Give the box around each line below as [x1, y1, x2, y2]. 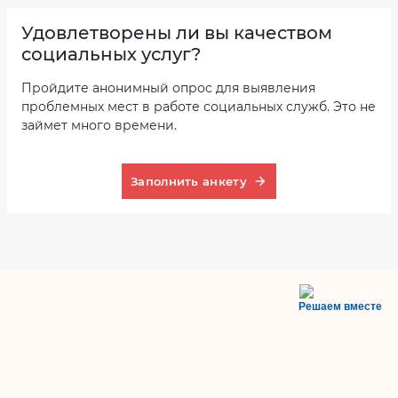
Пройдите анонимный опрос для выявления [21, 80, 315, 96]
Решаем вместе [298, 300, 382, 313]
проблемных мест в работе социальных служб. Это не [21, 99, 376, 115]
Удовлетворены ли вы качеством [21, 22, 332, 44]
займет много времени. [21, 117, 177, 133]
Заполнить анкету [131, 173, 247, 188]
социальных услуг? [21, 44, 201, 65]
